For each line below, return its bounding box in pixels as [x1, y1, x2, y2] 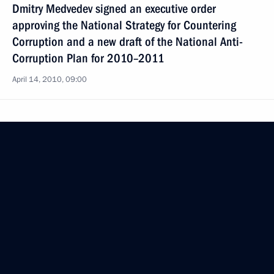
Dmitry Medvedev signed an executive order [12, 1, 216, 16]
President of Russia [12, 183, 104, 198]
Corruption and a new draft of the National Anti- [12, 34, 243, 49]
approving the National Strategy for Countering [12, 18, 236, 32]
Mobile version [12, 202, 62, 213]
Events [12, 245, 38, 257]
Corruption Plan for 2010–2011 [12, 51, 165, 65]
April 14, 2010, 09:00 [12, 74, 87, 85]
